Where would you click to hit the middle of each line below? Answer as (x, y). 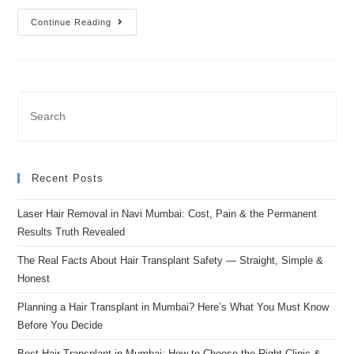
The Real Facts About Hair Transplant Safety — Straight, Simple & (171, 260)
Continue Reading (72, 22)
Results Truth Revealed (72, 232)
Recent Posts (68, 178)
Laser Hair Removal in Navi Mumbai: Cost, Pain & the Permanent (168, 213)
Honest (34, 278)
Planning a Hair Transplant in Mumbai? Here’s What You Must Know (173, 307)
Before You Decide (60, 325)
